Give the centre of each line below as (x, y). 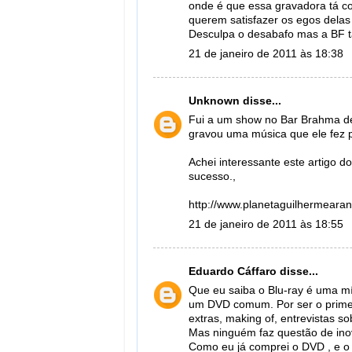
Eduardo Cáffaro (233, 271)
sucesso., (212, 177)
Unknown (214, 101)
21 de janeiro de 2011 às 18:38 (266, 54)
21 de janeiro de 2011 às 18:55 (266, 224)
